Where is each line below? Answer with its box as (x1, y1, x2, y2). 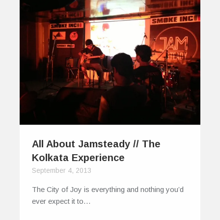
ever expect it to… (32, 197, 91, 206)
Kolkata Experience (32, 152, 125, 164)
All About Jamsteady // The (32, 138, 161, 150)
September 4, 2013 (32, 166, 91, 175)
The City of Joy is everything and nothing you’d (32, 185, 184, 194)
